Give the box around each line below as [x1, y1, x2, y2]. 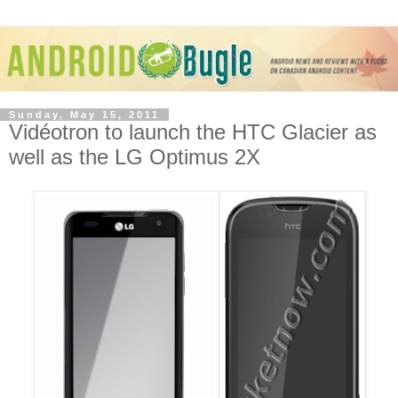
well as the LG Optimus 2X [9, 144, 260, 169]
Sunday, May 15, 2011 [9, 108, 160, 120]
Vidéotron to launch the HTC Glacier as [9, 119, 377, 144]
